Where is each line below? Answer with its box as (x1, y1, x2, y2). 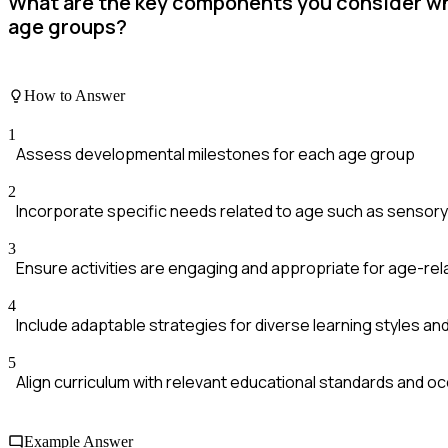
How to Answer (24, 87, 125, 105)
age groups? (8, 13, 127, 41)
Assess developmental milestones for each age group (16, 143, 415, 166)
